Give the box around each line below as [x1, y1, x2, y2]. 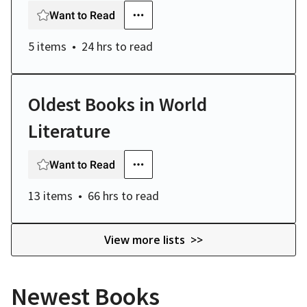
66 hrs [88, 188, 119, 204]
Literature [28, 119, 110, 143]
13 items [28, 188, 73, 204]
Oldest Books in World [28, 92, 207, 116]
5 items [28, 38, 66, 54]
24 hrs [82, 38, 112, 54]
